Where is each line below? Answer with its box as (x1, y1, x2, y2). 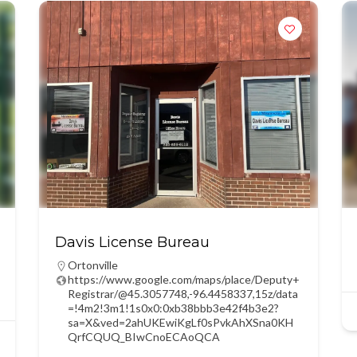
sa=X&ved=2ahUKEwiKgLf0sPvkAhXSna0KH (67, 316, 293, 329)
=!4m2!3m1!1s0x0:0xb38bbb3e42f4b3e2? (67, 301, 279, 315)
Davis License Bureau (54, 233, 210, 251)
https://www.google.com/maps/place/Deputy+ (67, 273, 300, 286)
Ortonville (67, 258, 118, 272)
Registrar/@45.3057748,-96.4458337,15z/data (67, 287, 298, 300)
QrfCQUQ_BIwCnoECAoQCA (67, 330, 220, 343)
